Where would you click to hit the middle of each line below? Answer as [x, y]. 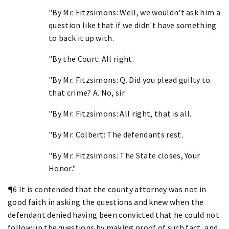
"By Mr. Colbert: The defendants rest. [116, 134]
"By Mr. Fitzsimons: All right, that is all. [120, 113]
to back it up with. [82, 38]
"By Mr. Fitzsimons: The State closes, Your [124, 155]
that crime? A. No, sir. [87, 92]
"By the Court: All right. [91, 59]
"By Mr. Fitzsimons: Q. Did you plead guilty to [130, 79]
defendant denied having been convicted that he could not [113, 214]
